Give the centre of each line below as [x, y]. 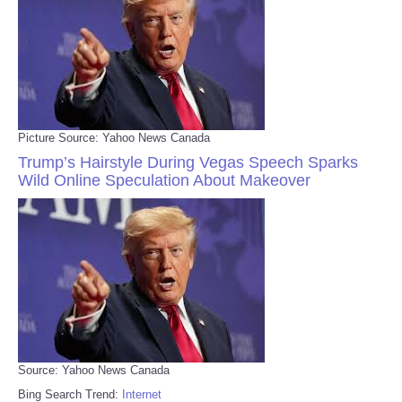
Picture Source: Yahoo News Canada [114, 137]
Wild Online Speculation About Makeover [164, 180]
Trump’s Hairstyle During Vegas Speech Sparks [188, 162]
